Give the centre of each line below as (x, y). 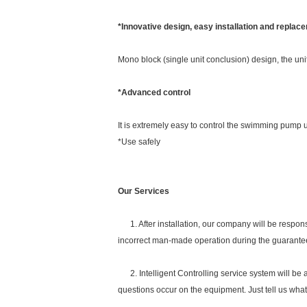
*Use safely (139, 142)
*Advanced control (154, 93)
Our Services (144, 191)
